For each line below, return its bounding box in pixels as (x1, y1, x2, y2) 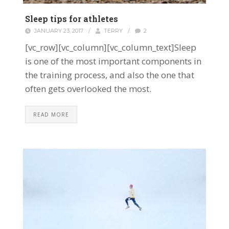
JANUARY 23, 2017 (34, 27, 83, 35)
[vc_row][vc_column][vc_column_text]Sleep (25, 41, 196, 54)
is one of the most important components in (25, 55, 201, 67)
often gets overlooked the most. (25, 83, 151, 95)
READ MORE (33, 111, 69, 119)
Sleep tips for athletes (25, 13, 118, 25)
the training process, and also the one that (25, 69, 194, 81)
